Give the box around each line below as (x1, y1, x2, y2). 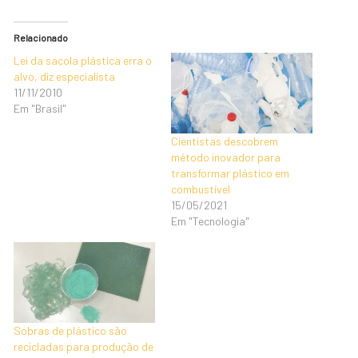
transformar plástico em (170, 166, 289, 180)
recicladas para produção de (14, 340, 154, 353)
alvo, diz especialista (14, 70, 116, 83)
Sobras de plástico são (14, 324, 128, 337)
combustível (170, 182, 230, 196)
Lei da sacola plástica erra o (14, 54, 153, 67)
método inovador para (170, 150, 280, 164)
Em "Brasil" (14, 101, 67, 115)
